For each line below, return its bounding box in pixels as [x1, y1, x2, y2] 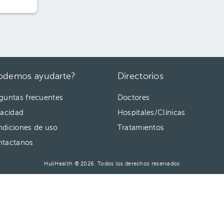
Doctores [117, 94, 150, 101]
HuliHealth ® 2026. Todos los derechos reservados [44, 161, 180, 167]
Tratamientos [117, 124, 164, 131]
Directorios [117, 72, 164, 81]
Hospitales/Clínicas [117, 109, 185, 116]
